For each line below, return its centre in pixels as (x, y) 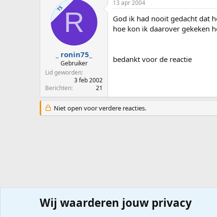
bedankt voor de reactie (152, 59)
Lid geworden (63, 72)
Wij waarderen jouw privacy (116, 203)
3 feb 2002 (88, 80)
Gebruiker (74, 63)
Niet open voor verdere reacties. (99, 108)
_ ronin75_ (74, 54)
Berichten (58, 88)
